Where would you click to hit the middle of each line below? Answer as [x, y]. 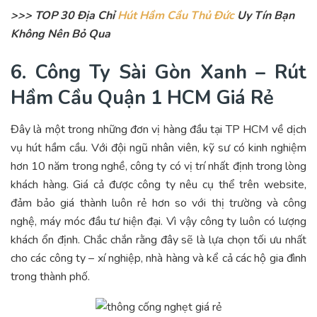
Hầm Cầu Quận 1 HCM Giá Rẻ [142, 97]
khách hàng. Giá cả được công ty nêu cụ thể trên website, [158, 184]
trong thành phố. [50, 276]
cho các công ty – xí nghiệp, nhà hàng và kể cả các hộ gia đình [158, 258]
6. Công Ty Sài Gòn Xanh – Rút [158, 72]
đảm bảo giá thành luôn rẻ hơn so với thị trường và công [158, 203]
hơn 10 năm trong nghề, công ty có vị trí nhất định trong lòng [158, 166]
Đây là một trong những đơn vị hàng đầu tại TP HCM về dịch [158, 129]
